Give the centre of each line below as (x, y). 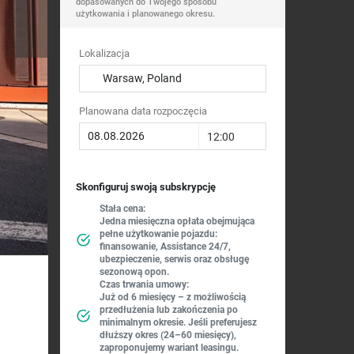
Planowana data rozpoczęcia (143, 111)
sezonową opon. (134, 272)
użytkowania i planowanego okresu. (145, 14)
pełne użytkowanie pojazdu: (158, 234)
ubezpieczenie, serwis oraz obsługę (174, 259)
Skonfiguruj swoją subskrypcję (146, 187)
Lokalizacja (104, 53)
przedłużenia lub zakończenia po (169, 310)
